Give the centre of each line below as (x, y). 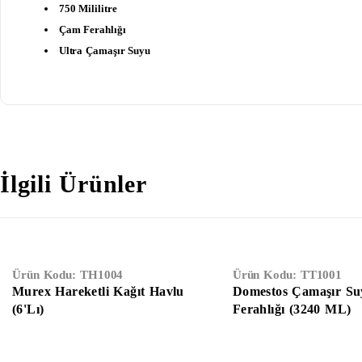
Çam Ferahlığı (92, 29)
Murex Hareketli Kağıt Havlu (98, 292)
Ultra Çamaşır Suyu (104, 50)
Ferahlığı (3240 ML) (292, 309)
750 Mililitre (88, 8)
